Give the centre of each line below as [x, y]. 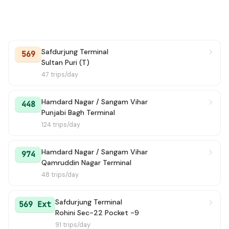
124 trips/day [61, 125]
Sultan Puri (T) [65, 62]
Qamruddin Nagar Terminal [86, 163]
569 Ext [35, 204]
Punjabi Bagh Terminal [78, 112]
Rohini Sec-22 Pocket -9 [97, 213]
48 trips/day [60, 175]
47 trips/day [60, 75]
